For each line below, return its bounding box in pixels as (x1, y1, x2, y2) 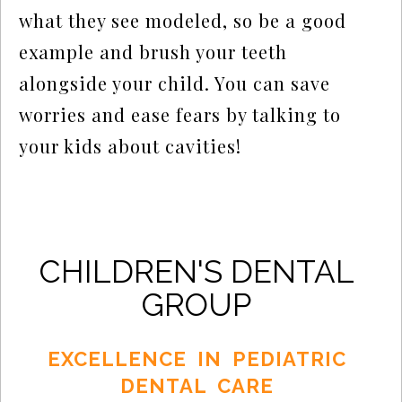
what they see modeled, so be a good (19, 8, 347, 33)
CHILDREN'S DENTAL (39, 253, 354, 290)
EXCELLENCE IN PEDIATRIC (47, 347, 346, 371)
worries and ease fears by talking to (19, 102, 342, 127)
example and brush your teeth (19, 39, 288, 65)
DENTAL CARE (119, 374, 274, 398)
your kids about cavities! (19, 134, 242, 159)
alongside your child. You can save (19, 71, 331, 96)
